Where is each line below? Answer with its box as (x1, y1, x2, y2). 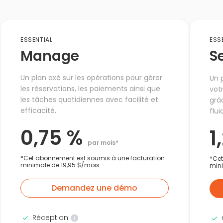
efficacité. (20, 106, 56, 115)
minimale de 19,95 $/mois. (20, 161, 101, 169)
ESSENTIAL (20, 35, 53, 44)
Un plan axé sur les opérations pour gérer (20, 73, 162, 83)
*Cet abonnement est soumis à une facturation (20, 154, 165, 162)
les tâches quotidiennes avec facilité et (20, 95, 158, 105)
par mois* (88, 138, 118, 147)
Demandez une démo (51, 182, 138, 194)
